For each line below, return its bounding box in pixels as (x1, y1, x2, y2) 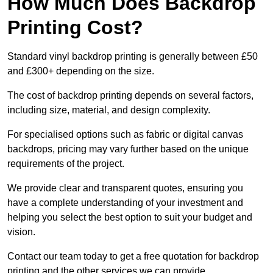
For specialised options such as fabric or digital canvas (7, 129, 243, 140)
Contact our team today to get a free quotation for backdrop (7, 251, 259, 262)
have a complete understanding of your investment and (7, 197, 243, 208)
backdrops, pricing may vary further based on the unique (7, 144, 249, 155)
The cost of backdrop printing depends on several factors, (7, 90, 253, 101)
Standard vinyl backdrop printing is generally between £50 (7, 51, 258, 62)
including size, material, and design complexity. (7, 105, 210, 116)
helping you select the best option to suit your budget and (7, 212, 252, 223)
